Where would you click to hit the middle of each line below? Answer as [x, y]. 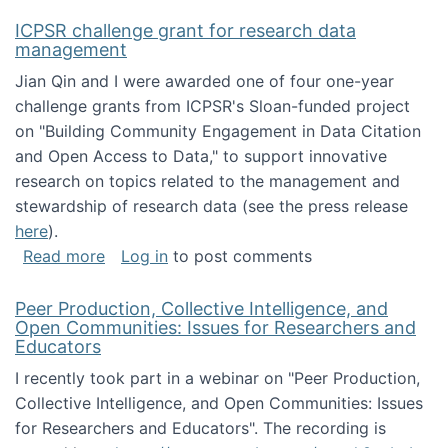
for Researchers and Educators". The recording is [200, 428]
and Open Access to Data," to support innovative [201, 156]
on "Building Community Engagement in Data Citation [218, 131]
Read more [64, 256]
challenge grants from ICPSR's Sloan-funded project [212, 106]
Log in [144, 256]
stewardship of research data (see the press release [211, 206]
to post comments [240, 256]
